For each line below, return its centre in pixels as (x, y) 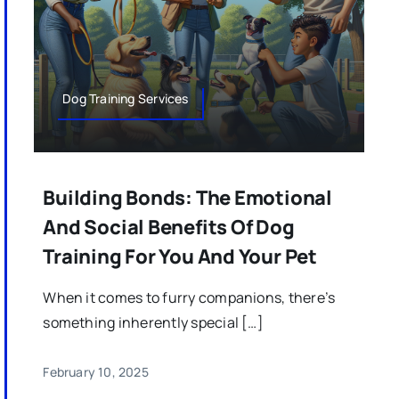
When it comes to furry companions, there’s (189, 298)
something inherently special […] (153, 323)
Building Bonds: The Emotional (187, 198)
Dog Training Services (126, 98)
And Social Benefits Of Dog (169, 228)
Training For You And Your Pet (180, 257)
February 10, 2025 (96, 372)
